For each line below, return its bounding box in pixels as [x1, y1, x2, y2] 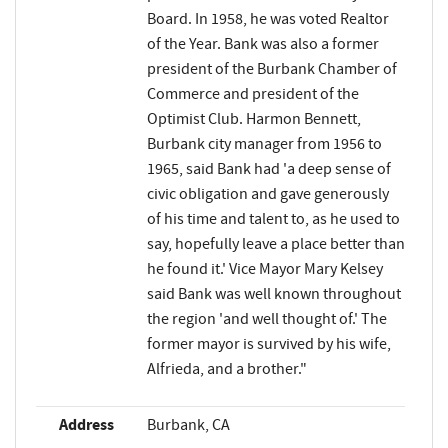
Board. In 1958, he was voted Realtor [146, 8, 389, 29]
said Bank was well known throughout [146, 283, 401, 304]
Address [58, 413, 114, 436]
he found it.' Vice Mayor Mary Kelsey [146, 258, 383, 279]
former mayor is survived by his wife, [146, 333, 391, 354]
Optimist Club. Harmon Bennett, [146, 108, 361, 129]
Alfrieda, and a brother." [146, 358, 307, 379]
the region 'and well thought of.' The [146, 308, 387, 329]
